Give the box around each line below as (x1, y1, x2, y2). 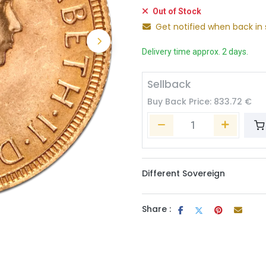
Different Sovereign (142, 167, 225, 180)
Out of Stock (151, 7, 201, 17)
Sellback (147, 77, 191, 92)
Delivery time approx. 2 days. (142, 47, 248, 57)
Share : (142, 203, 171, 216)
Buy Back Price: (147, 96, 214, 108)
